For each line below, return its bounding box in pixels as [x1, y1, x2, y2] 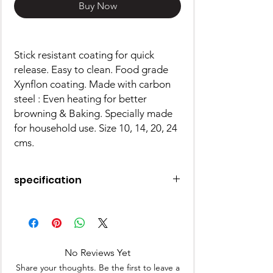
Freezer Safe [26, 235, 80, 247]
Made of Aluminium [26, 196, 110, 209]
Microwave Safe [26, 222, 95, 235]
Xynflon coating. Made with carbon [14, 78, 171, 91]
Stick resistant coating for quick [14, 49, 154, 62]
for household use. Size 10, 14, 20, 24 [14, 122, 177, 135]
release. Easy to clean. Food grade [14, 63, 168, 76]
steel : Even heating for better [14, 93, 147, 105]
